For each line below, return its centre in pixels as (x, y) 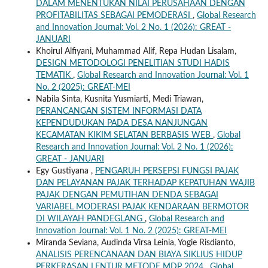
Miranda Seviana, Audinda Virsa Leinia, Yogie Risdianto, (135, 243)
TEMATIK (54, 76)
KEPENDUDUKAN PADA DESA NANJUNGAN (121, 124)
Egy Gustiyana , (65, 171)
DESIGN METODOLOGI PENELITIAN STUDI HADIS (133, 64)
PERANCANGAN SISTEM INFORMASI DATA (118, 112)
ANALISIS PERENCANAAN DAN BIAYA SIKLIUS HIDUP (139, 255)
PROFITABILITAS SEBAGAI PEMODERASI (114, 16)
